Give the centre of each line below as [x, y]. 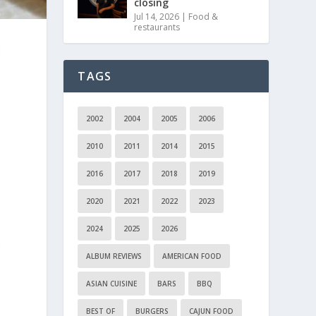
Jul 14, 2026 [157, 16]
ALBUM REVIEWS [114, 256]
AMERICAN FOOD [192, 256]
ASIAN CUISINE [112, 283]
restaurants [157, 27]
